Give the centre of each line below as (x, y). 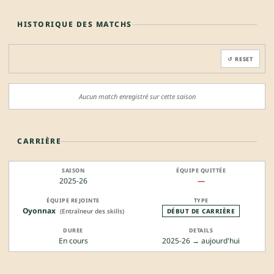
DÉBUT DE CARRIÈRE (201, 211)
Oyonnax (39, 211)
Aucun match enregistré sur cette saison (137, 97)
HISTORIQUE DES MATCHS (75, 24)
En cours (73, 241)
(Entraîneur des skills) (92, 211)
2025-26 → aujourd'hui (201, 241)
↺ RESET (240, 59)
